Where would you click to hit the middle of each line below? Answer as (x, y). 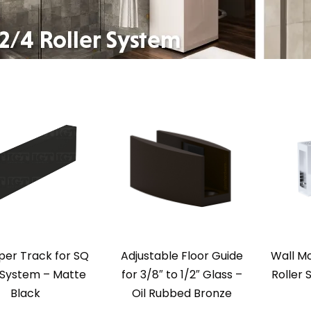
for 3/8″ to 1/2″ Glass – (182, 275)
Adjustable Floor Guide (182, 256)
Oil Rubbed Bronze (182, 293)
